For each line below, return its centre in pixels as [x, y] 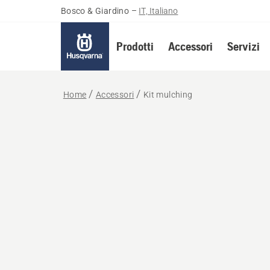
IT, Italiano [159, 11]
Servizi [243, 46]
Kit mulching [168, 95]
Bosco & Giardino [95, 11]
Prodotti [135, 46]
